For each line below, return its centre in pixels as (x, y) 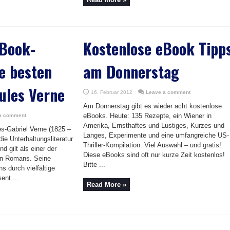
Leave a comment (168, 92)
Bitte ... (94, 165)
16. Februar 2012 (112, 92)
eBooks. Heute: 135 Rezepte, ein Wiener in (147, 116)
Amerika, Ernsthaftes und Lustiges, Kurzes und (154, 126)
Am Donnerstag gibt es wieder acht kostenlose (152, 106)
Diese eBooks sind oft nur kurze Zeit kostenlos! (154, 155)
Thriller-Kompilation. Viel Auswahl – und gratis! (152, 145)
